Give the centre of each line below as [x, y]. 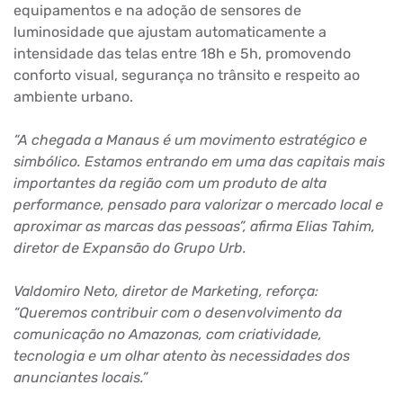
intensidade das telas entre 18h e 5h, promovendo [182, 53]
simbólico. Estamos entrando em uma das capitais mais [199, 161]
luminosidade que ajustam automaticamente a [170, 31]
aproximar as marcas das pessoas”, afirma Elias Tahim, [194, 226]
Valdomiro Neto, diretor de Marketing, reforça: [166, 291]
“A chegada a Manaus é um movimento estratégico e [190, 139]
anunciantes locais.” [81, 377]
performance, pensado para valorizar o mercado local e [198, 204]
